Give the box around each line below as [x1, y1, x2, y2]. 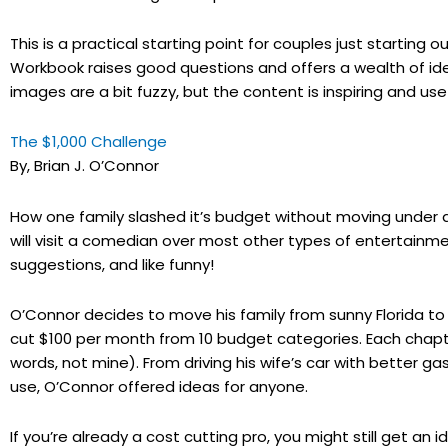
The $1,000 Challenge [10, 131, 167, 153]
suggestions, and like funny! [10, 253, 214, 275]
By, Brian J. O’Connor [10, 155, 159, 177]
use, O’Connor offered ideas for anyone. [10, 375, 308, 397]
